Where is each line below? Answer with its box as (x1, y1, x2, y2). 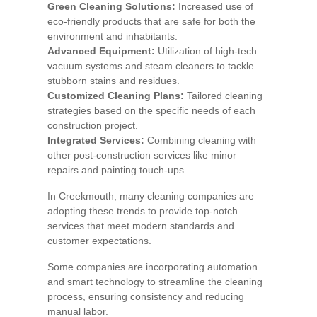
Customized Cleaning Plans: (47, 90, 184, 102)
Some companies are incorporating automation (47, 261, 258, 273)
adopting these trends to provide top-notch (47, 205, 238, 217)
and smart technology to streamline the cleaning (47, 276, 263, 288)
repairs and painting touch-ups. (47, 164, 187, 176)
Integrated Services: (47, 134, 144, 146)
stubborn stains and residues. (47, 75, 180, 87)
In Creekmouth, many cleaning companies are (47, 190, 254, 202)
